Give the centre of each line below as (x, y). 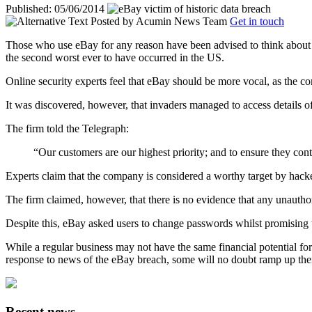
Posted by (112, 21)
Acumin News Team (181, 21)
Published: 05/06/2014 (55, 8)
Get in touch (257, 21)
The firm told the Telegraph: (67, 128)
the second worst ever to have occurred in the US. (115, 57)
